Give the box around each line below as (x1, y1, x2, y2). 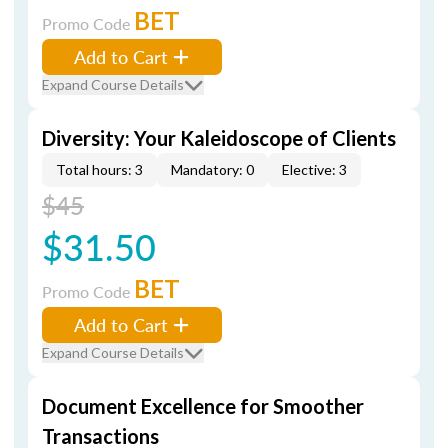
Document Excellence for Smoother (42, 394, 364, 418)
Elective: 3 (282, 161, 347, 178)
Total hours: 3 (56, 161, 143, 178)
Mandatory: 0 (171, 161, 254, 178)
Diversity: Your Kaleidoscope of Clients (42, 126, 396, 150)
